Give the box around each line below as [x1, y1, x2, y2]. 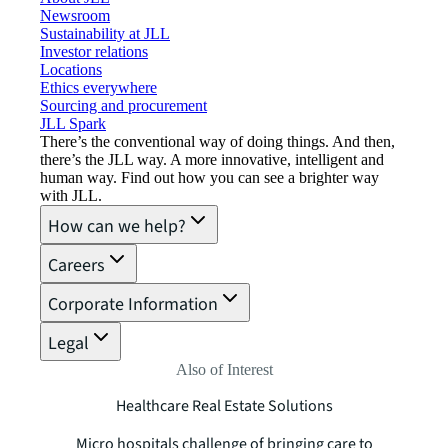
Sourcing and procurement [40, 96, 207, 114]
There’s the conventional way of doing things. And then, [40, 132, 395, 150]
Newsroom [40, 6, 110, 24]
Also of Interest [175, 360, 273, 378]
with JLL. [40, 186, 102, 204]
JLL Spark [40, 114, 106, 132]
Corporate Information [48, 291, 218, 317]
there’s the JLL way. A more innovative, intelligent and [40, 150, 384, 168]
